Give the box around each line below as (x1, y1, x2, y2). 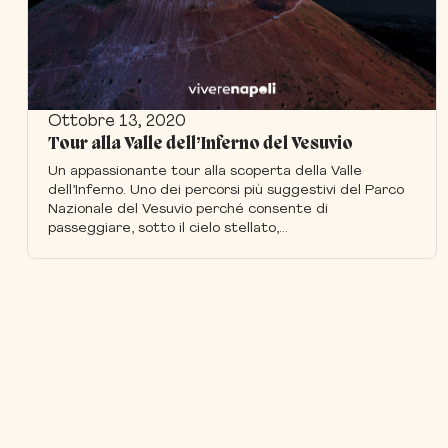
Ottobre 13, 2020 (48, 114, 186, 130)
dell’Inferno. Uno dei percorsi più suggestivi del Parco (48, 183, 404, 198)
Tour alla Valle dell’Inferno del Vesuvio (48, 135, 353, 154)
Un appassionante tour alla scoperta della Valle (48, 164, 362, 179)
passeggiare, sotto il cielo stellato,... (48, 221, 288, 236)
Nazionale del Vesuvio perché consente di (48, 202, 328, 217)
